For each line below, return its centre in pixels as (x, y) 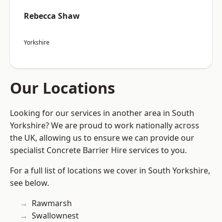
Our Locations (62, 88)
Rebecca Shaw (52, 16)
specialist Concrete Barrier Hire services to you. (98, 150)
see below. (29, 183)
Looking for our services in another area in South (102, 113)
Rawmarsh (52, 203)
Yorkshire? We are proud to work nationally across (105, 126)
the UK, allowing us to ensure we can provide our (102, 138)
